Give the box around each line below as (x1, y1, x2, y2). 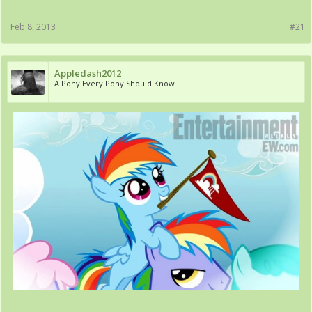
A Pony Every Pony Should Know (54, 78, 175, 88)
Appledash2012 (54, 67, 121, 79)
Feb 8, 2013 (10, 21, 56, 33)
